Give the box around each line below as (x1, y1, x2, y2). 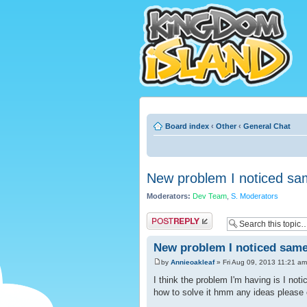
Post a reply (147, 213, 186, 222)
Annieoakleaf (171, 258, 214, 267)
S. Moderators (231, 192, 278, 200)
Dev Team (193, 192, 227, 200)
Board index (165, 122, 209, 130)
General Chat (243, 122, 291, 130)
